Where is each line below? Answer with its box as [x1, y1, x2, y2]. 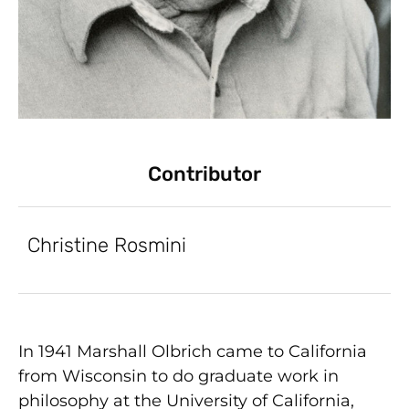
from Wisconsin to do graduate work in [18, 365, 339, 386]
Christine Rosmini [27, 232, 186, 257]
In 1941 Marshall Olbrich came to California [18, 341, 367, 362]
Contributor [148, 161, 261, 186]
